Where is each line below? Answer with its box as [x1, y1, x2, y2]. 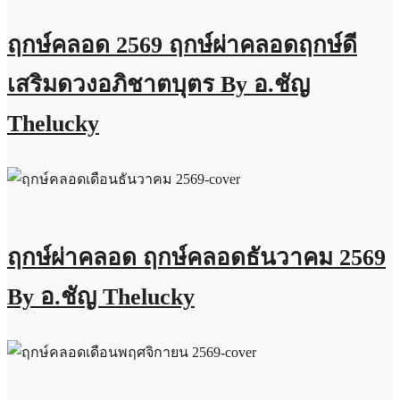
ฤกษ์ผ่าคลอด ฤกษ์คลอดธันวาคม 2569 [7, 245, 386, 271]
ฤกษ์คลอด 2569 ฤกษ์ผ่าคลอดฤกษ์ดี [7, 32, 357, 59]
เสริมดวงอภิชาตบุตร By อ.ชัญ [7, 71, 310, 98]
